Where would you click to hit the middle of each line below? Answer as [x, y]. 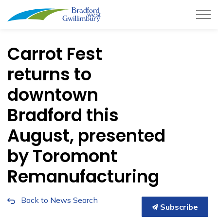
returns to [49, 74]
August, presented [86, 136]
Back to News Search [59, 200]
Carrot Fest [55, 54]
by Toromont [62, 156]
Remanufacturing [83, 176]
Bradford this [63, 115]
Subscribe [178, 207]
